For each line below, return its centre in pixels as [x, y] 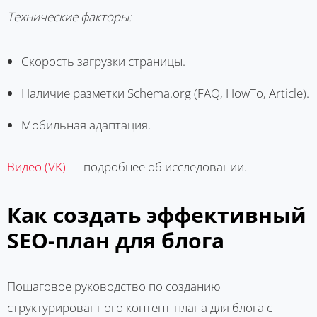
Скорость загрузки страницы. [103, 61]
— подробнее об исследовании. [156, 166]
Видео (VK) [36, 166]
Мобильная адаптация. [86, 125]
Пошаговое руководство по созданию [114, 286]
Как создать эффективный [157, 214]
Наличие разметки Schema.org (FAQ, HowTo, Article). [165, 93]
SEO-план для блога [116, 240]
